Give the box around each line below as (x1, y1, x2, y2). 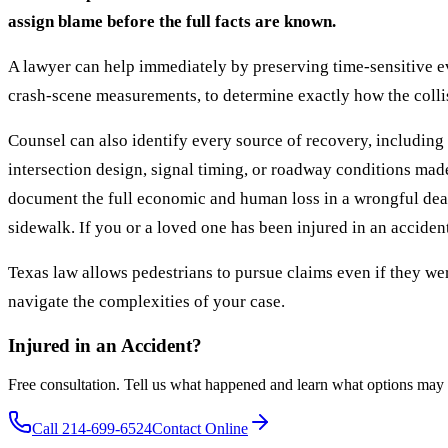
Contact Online (152, 419, 248, 437)
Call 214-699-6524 (32, 419, 152, 437)
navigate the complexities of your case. (8, 292, 285, 312)
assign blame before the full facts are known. (8, 12, 336, 32)
